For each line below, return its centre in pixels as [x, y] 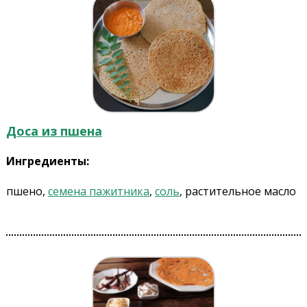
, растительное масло [237, 192]
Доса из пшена [54, 131]
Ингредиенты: [47, 161]
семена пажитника [98, 192]
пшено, [27, 192]
